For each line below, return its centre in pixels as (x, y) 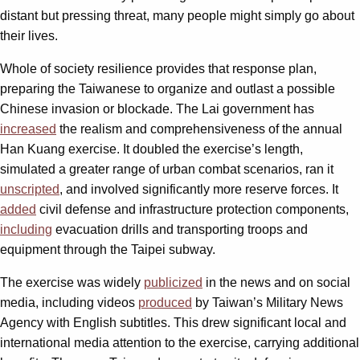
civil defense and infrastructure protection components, (192, 209)
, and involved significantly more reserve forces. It (199, 189)
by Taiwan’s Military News (268, 302)
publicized (173, 282)
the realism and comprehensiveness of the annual (199, 129)
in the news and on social (276, 282)
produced (165, 302)
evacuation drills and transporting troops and (180, 229)
